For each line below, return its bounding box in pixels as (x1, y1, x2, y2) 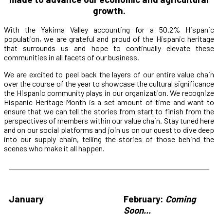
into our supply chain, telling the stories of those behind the (4, 134, 214, 144)
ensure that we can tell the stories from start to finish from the (4, 107, 214, 116)
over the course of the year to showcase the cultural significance (4, 79, 214, 89)
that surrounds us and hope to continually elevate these (4, 43, 214, 53)
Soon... (124, 204, 151, 216)
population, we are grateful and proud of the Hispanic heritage (4, 34, 214, 44)
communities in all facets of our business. (4, 53, 139, 62)
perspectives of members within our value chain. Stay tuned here (4, 116, 214, 126)
